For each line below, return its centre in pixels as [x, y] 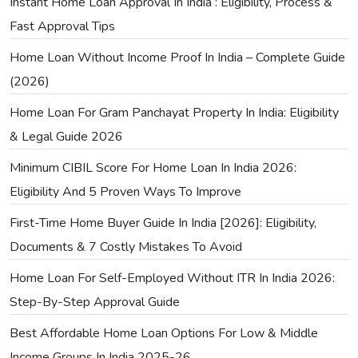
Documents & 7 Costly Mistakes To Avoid [126, 247]
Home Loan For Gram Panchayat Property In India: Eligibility [174, 113]
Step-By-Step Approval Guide [95, 302]
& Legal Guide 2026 [66, 137]
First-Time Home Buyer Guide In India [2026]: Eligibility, [163, 223]
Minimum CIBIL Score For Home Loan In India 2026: [153, 168]
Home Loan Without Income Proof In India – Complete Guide [177, 58]
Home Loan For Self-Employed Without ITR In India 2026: [172, 278]
